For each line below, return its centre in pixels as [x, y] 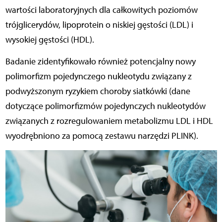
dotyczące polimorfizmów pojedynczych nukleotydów [105, 106]
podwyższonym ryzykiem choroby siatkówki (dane [98, 91]
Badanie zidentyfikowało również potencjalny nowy [100, 62]
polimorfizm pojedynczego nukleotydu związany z [98, 77]
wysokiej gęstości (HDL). [51, 40]
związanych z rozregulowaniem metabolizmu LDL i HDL [109, 121]
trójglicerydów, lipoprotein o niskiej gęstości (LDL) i [99, 25]
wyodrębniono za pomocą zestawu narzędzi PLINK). [102, 136]
